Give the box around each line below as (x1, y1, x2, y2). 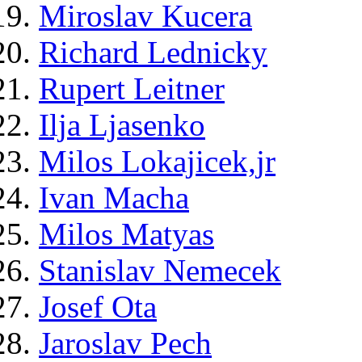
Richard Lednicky (39, 35, 267, 70)
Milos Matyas (39, 217, 214, 252)
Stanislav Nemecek (39, 253, 281, 288)
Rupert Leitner (39, 71, 225, 107)
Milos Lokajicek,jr (39, 144, 276, 179)
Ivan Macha (39, 180, 189, 216)
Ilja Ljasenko (39, 107, 205, 143)
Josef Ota (39, 289, 157, 325)
